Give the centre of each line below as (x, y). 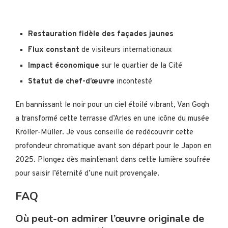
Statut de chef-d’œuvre (71, 82)
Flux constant (54, 50)
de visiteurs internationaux (126, 50)
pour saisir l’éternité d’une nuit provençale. (87, 174)
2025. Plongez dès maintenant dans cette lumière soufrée (113, 160)
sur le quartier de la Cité (141, 66)
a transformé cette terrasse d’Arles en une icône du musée (112, 119)
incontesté (133, 82)
